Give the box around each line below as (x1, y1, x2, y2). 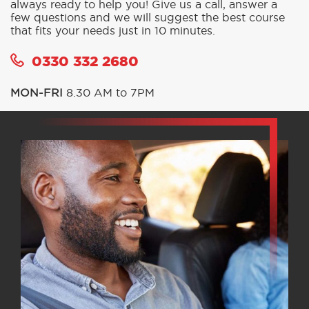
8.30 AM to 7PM (63, 110, 154, 121)
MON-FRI (10, 110, 63, 121)
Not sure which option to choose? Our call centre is (10, 8, 288, 20)
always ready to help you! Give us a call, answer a (10, 21, 277, 33)
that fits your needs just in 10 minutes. (10, 48, 215, 59)
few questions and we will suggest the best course (10, 34, 285, 46)
